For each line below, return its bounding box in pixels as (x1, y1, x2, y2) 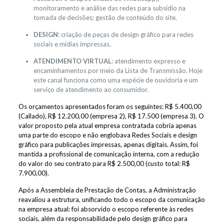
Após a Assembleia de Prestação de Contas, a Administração (18, 185, 196, 194)
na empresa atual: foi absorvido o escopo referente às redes (18, 204, 193, 213)
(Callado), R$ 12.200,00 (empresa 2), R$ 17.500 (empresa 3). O (18, 111, 204, 120)
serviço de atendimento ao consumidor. (33, 85, 148, 93)
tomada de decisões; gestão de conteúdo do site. (33, 13, 177, 21)
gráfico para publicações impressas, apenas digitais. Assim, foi (18, 140, 198, 148)
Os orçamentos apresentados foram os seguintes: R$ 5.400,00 (18, 102, 201, 110)
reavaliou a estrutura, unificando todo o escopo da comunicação (18, 195, 205, 203)
